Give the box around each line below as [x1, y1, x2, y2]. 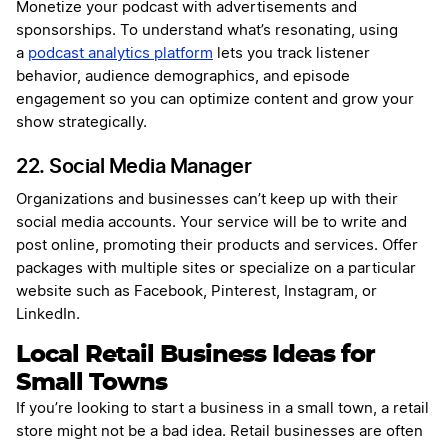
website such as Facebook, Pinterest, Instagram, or [16, 284, 377, 300]
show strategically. [16, 115, 147, 131]
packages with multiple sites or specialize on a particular [16, 261, 416, 277]
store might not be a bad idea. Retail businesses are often [16, 424, 423, 440]
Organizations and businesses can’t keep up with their [16, 192, 398, 208]
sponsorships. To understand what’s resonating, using [16, 23, 398, 39]
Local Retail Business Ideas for [16, 343, 375, 368]
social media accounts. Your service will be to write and [16, 215, 407, 231]
